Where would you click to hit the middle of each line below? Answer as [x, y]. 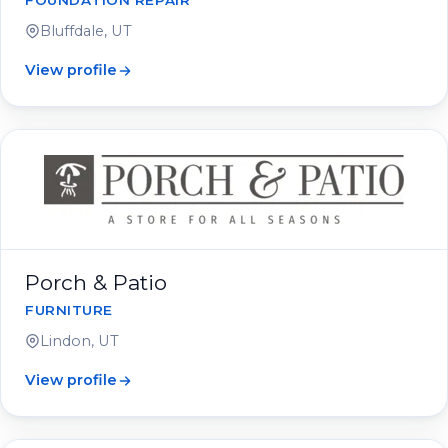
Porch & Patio [96, 282]
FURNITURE [69, 310]
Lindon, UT [79, 341]
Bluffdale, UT [86, 31]
